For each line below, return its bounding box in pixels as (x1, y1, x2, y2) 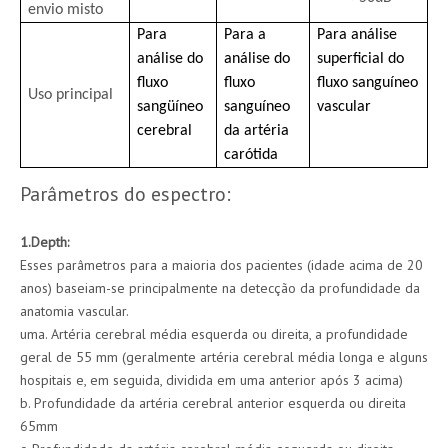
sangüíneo (137, 99, 204, 115)
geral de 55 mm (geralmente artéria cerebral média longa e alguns (20, 348, 428, 366)
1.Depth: (20, 233, 69, 251)
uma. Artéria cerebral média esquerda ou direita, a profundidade (20, 325, 408, 343)
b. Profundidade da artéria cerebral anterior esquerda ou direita (20, 394, 406, 412)
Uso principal (28, 87, 114, 103)
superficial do (317, 51, 405, 67)
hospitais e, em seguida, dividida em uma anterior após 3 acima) (20, 371, 403, 389)
